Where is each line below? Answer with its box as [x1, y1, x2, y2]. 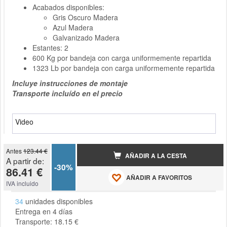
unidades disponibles [23, 196, 93, 206]
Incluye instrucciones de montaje [12, 78, 128, 88]
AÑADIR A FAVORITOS [125, 173, 192, 182]
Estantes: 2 [32, 42, 68, 53]
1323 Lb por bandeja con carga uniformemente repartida [32, 62, 215, 73]
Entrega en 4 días [15, 206, 72, 216]
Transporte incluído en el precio [12, 88, 123, 98]
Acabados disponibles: [32, 2, 104, 12]
